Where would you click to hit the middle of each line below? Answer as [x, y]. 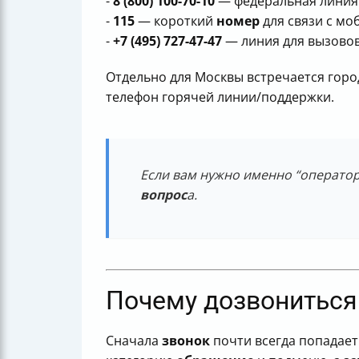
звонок [186, 341]
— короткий [175, 21]
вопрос [164, 195]
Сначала [134, 341]
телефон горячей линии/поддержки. [220, 97]
